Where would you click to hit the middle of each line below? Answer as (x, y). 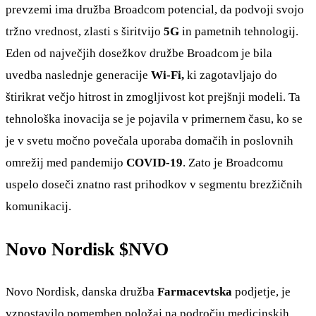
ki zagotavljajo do (232, 75)
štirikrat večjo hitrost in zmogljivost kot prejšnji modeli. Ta (153, 97)
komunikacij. (38, 207)
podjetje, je (263, 291)
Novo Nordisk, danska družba (80, 291)
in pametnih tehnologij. (239, 32)
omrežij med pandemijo (66, 163)
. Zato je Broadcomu (233, 163)
